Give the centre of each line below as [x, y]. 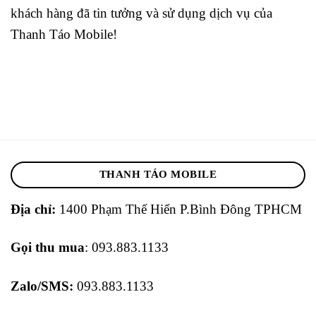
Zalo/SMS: [42, 286]
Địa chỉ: [33, 209]
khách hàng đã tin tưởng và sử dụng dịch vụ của [141, 13]
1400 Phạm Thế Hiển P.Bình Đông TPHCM [179, 209]
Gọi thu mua [48, 248]
